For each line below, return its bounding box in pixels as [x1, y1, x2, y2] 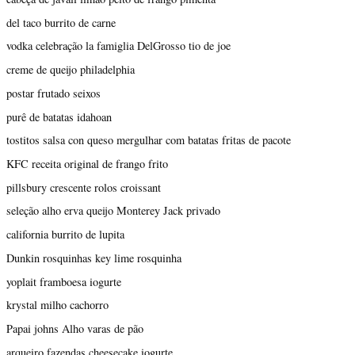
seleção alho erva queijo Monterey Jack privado [6, 203, 220, 219]
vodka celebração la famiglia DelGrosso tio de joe [6, 38, 231, 54]
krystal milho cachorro [6, 297, 109, 313]
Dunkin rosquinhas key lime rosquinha [6, 250, 181, 265]
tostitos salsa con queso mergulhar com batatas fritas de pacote [6, 132, 291, 148]
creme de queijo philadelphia [6, 62, 135, 78]
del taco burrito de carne [6, 14, 116, 30]
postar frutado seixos [6, 85, 101, 101]
